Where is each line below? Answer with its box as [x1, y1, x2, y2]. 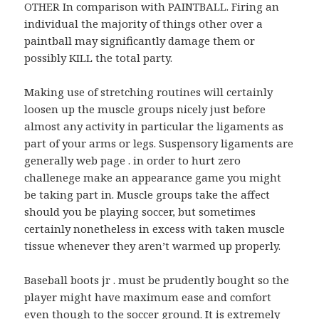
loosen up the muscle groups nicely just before [24, 102, 266, 117]
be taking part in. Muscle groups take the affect [24, 187, 271, 202]
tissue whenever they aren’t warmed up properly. [24, 239, 281, 253]
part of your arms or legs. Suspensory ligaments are [24, 136, 294, 151]
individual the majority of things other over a [24, 16, 263, 31]
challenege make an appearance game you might [24, 170, 282, 185]
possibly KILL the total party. [24, 51, 173, 66]
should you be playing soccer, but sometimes [24, 204, 256, 219]
